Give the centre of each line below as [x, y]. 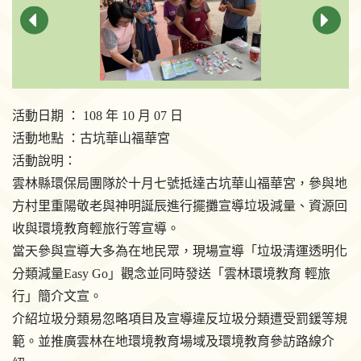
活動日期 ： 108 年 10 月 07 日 [98, 116]
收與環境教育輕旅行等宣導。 [96, 228]
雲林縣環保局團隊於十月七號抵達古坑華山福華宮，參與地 [180, 183]
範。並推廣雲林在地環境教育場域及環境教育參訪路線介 [173, 341]
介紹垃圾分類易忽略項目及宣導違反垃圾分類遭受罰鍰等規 [180, 319]
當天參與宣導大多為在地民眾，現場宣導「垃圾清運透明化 [180, 251]
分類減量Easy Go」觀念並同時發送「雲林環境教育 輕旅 [171, 274]
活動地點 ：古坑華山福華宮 [91, 138]
